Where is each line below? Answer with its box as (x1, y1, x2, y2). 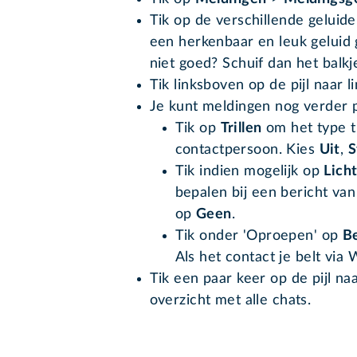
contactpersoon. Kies (175, 143, 320, 158)
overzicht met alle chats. (149, 293, 316, 308)
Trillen (220, 121, 262, 136)
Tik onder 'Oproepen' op (175, 229, 343, 244)
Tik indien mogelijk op (175, 164, 324, 179)
